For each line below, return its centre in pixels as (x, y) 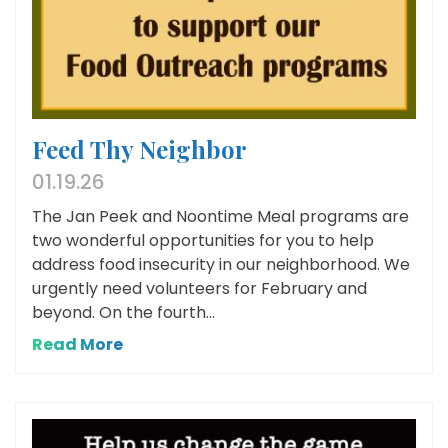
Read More (77, 344)
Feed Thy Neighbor (139, 148)
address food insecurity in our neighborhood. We (221, 264)
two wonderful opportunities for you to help (203, 240)
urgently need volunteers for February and (199, 288)
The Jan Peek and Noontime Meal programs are (220, 216)
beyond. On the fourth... (123, 312)
